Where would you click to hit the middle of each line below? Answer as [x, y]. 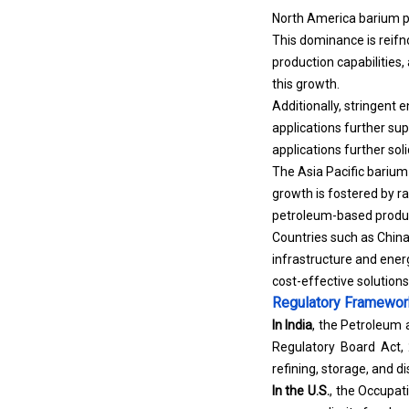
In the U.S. [301, 391]
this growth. [307, 84]
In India [292, 325]
